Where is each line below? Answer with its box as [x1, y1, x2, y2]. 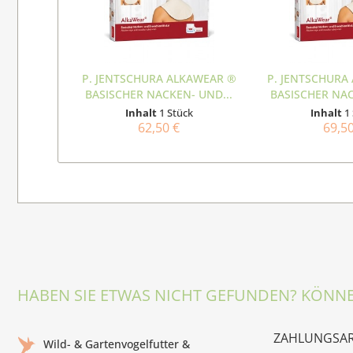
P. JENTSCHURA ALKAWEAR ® [81, 71, 236, 87]
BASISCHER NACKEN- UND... [85, 87, 233, 102]
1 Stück [158, 106, 193, 121]
